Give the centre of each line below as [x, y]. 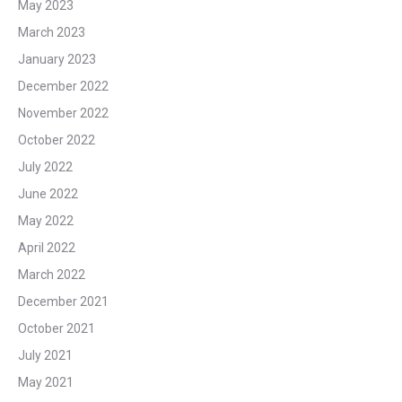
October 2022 [57, 140]
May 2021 [46, 383]
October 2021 [57, 329]
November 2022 [63, 114]
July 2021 [45, 356]
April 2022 [47, 248]
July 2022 [45, 167]
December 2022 [63, 87]
